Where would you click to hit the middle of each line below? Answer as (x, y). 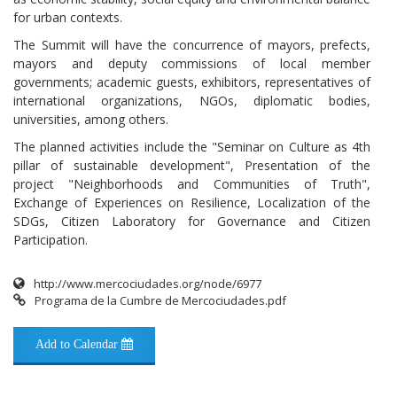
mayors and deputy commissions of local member (192, 63)
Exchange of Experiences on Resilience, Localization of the (192, 202)
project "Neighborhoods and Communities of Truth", (192, 183)
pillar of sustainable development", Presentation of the (192, 165)
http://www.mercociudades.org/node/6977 (148, 283)
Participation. (51, 239)
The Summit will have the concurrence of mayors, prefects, (192, 44)
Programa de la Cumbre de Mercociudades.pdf (160, 300)
